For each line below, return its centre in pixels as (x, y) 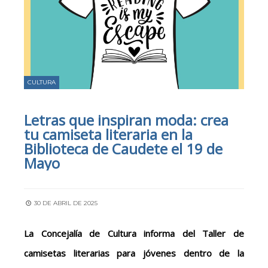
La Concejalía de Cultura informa (103, 234)
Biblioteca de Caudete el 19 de (123, 149)
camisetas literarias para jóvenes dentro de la (134, 253)
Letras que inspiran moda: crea (126, 120)
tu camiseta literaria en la (108, 135)
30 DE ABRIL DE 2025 (65, 203)
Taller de (223, 234)
